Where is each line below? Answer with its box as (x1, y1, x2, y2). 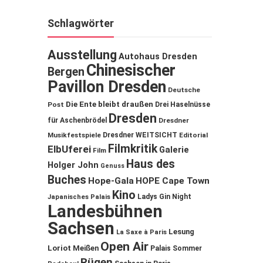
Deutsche (168, 86, 200, 95)
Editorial (179, 131, 208, 140)
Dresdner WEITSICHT (103, 131, 177, 140)
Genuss (100, 162, 124, 170)
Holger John (48, 160, 99, 171)
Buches (48, 173, 86, 187)
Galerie (159, 144, 189, 156)
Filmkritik (108, 142, 157, 156)
